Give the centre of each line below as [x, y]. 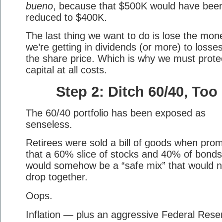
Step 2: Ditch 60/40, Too [137, 91]
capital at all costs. [66, 70]
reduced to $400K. [66, 17]
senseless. [49, 124]
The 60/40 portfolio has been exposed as [116, 113]
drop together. [57, 177]
